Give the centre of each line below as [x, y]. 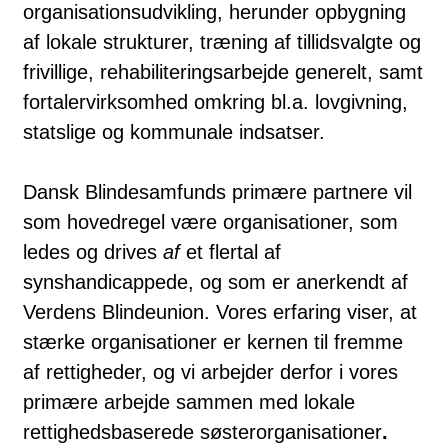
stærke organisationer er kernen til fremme [213, 341]
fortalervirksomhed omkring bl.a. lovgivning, [215, 101]
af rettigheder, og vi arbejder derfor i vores [210, 371]
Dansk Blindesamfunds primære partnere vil [217, 191]
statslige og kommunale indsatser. [174, 131]
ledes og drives [93, 251]
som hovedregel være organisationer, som [210, 221]
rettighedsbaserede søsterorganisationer [202, 431]
